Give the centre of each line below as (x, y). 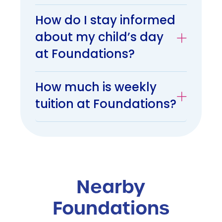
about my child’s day (99, 38)
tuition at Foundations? (106, 105)
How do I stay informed (105, 22)
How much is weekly (96, 88)
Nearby (111, 187)
